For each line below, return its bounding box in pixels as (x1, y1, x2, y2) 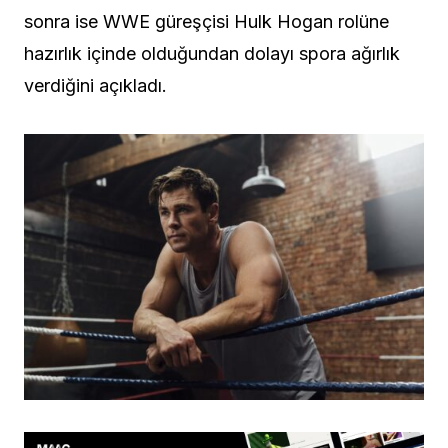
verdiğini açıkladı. (24, 74, 167, 96)
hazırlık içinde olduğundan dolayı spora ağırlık (24, 42, 400, 64)
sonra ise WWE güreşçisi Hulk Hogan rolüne (24, 10, 389, 32)
